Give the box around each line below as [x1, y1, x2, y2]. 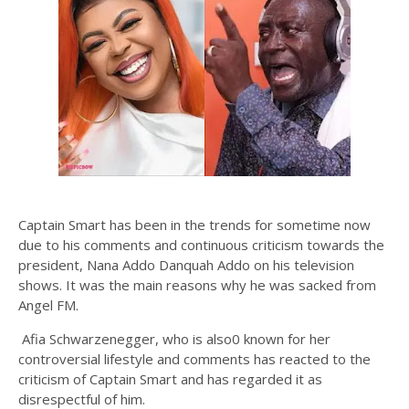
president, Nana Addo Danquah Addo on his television [18, 256, 354, 274]
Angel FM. [18, 296, 79, 314]
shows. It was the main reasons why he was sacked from [18, 276, 376, 294]
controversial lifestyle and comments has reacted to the [18, 350, 371, 368]
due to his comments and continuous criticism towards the [18, 236, 384, 254]
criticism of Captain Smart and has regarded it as [18, 370, 322, 388]
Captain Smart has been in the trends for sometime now [18, 215, 371, 234]
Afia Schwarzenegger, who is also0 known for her [18, 330, 330, 348]
